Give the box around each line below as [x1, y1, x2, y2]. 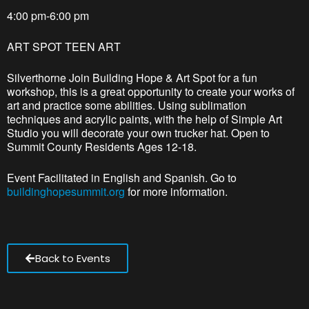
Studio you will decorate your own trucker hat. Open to [7, 125, 270, 141]
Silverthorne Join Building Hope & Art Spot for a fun [7, 70, 257, 86]
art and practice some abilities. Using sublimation [7, 97, 246, 113]
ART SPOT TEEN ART [7, 39, 121, 54]
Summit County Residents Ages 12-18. [7, 139, 197, 154]
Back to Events [35, 251, 110, 266]
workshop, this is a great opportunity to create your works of [7, 83, 295, 99]
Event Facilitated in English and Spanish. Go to [7, 170, 237, 186]
